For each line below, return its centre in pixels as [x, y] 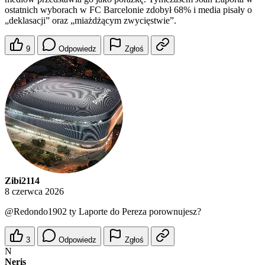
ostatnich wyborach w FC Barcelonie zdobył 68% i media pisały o [128, 10]
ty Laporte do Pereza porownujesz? [134, 212]
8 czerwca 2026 [34, 192]
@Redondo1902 [36, 212]
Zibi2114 [22, 181]
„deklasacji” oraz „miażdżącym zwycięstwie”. [91, 21]
